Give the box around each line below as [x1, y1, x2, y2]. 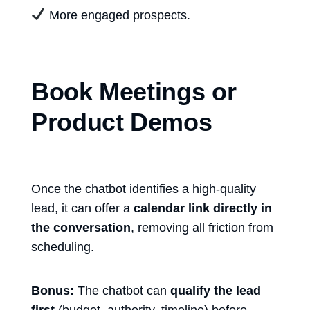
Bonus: [31, 283, 77, 298]
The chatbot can [77, 283, 170, 298]
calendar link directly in [134, 201, 272, 215]
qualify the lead [170, 283, 261, 298]
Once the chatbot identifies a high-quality [31, 181, 256, 196]
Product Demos [31, 107, 212, 136]
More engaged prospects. [45, 8, 190, 22]
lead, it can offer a [31, 201, 134, 215]
